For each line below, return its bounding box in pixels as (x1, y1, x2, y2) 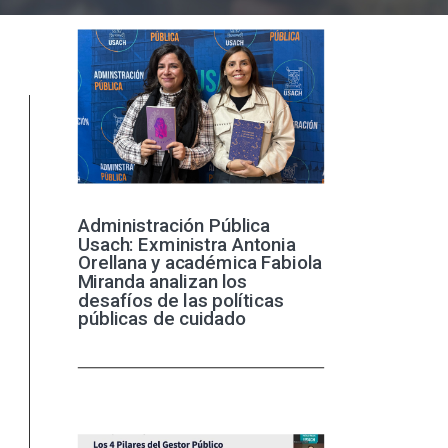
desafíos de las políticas (77, 289, 284, 312)
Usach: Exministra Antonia (77, 233, 296, 256)
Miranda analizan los (77, 270, 248, 293)
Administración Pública (77, 214, 271, 237)
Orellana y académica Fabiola (77, 252, 323, 275)
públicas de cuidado (77, 308, 247, 331)
